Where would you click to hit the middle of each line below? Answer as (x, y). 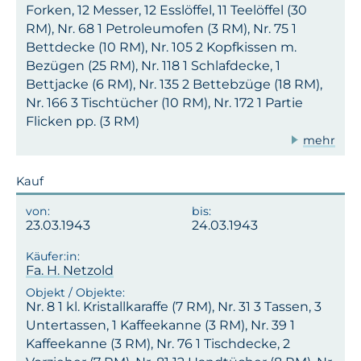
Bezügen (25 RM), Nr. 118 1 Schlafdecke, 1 (153, 66)
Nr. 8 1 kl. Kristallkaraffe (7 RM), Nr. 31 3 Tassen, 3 (174, 306)
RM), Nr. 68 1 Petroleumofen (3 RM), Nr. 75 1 (161, 29)
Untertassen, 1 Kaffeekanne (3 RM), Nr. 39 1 (160, 325)
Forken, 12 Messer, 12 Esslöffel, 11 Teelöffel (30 (166, 10)
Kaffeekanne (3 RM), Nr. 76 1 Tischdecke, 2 (158, 343)
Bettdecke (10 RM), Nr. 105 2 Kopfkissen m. (161, 48)
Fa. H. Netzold (70, 271)
